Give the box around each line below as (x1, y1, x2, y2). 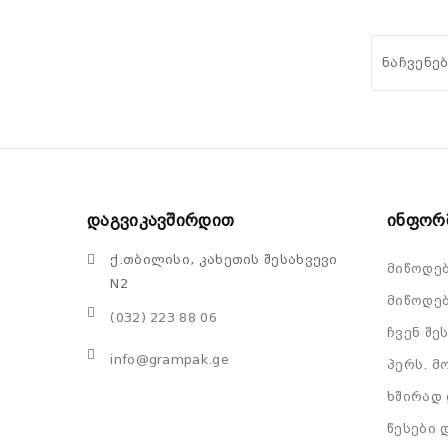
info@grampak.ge (110, 352, 229, 367)
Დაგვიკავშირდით (87, 211, 235, 230)
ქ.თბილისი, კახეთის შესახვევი (110, 252, 338, 267)
